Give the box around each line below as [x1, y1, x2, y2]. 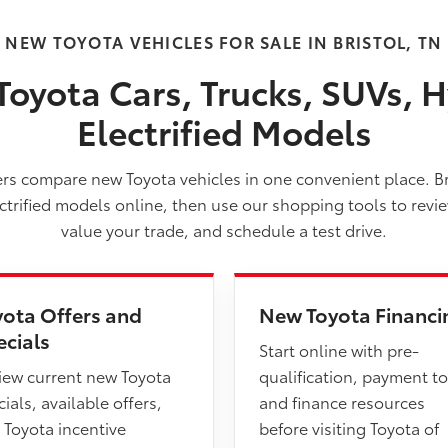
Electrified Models [76, 106, 372, 155]
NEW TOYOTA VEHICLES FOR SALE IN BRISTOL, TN [5, 30, 443, 53]
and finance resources [259, 390, 425, 413]
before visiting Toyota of [259, 416, 439, 439]
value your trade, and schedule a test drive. [61, 218, 387, 241]
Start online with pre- [259, 338, 419, 361]
